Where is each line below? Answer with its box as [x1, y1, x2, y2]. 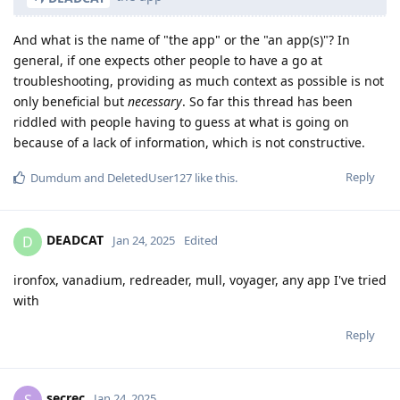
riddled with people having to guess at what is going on [13, 112, 349, 130]
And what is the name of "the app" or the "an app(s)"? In [13, 30, 350, 48]
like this [192, 169, 235, 186]
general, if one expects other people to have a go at [13, 51, 322, 69]
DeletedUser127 [107, 169, 192, 186]
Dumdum [30, 169, 81, 186]
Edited [184, 232, 218, 249]
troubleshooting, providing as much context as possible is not [13, 71, 384, 89]
